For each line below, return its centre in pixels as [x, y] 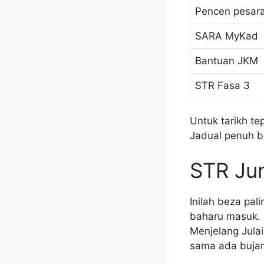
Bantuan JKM [227, 61]
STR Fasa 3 [222, 86]
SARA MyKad [227, 36]
